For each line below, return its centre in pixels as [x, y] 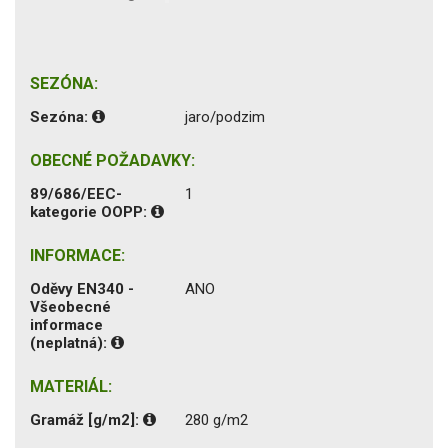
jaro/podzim [225, 116]
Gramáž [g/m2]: [86, 419]
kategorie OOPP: [90, 211]
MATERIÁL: [71, 386]
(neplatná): [70, 342]
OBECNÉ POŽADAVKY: [112, 160]
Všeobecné [70, 306]
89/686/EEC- [76, 193]
